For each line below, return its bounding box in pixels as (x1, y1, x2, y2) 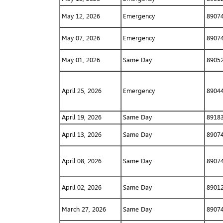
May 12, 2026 (61, 12, 100, 20)
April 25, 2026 (61, 87, 102, 95)
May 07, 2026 (61, 34, 100, 42)
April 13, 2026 (61, 130, 102, 138)
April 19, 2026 (61, 113, 102, 121)
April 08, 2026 (61, 157, 102, 165)
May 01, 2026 (61, 56, 100, 64)
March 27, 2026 (61, 205, 106, 213)
